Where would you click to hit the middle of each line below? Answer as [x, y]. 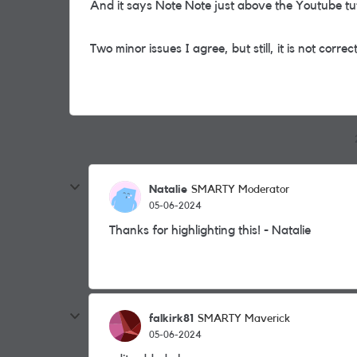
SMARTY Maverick [244, 319]
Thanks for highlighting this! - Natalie [212, 230]
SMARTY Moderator [240, 190]
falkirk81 [171, 318]
